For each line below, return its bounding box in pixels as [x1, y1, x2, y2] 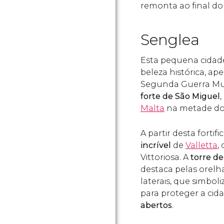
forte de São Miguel [140, 91, 220, 101]
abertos [140, 200, 172, 210]
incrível [140, 140, 173, 150]
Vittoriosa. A [140, 152, 190, 162]
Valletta [185, 140, 217, 150]
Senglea [140, 30, 199, 49]
